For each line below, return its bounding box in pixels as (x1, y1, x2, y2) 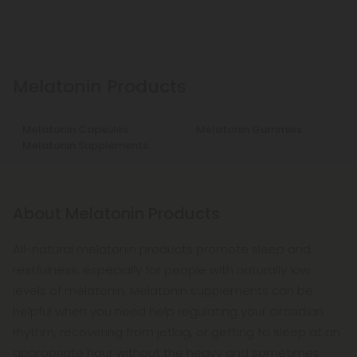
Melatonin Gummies (196, 122, 302, 137)
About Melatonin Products (13, 202, 220, 225)
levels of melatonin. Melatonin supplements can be (13, 282, 313, 299)
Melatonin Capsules (22, 122, 128, 137)
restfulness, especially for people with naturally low (13, 261, 310, 278)
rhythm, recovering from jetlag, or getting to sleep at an (13, 324, 340, 340)
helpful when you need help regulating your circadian (13, 303, 324, 320)
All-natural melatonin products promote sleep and (13, 241, 311, 257)
